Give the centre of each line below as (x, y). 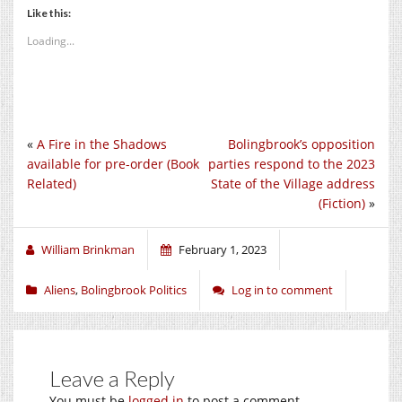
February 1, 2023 (223, 249)
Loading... (51, 40)
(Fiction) (342, 203)
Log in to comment (282, 289)
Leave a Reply (112, 378)
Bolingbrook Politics (134, 289)
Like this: (49, 13)
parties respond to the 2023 (292, 163)
